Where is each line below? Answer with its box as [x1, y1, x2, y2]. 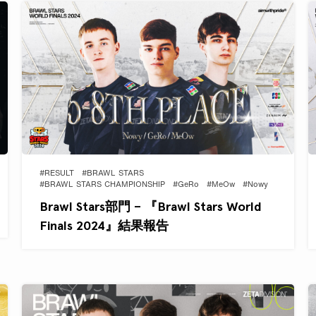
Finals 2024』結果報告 [39, 218, 169, 233]
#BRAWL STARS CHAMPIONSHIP [39, 181, 165, 190]
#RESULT [39, 170, 74, 178]
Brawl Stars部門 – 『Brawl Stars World [39, 199, 262, 214]
